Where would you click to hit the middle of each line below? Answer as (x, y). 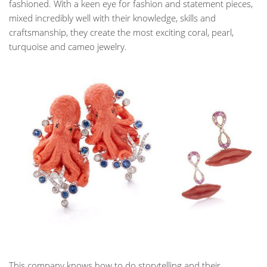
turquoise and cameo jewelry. (68, 47)
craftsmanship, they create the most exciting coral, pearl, (121, 32)
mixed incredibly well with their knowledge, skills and (112, 18)
